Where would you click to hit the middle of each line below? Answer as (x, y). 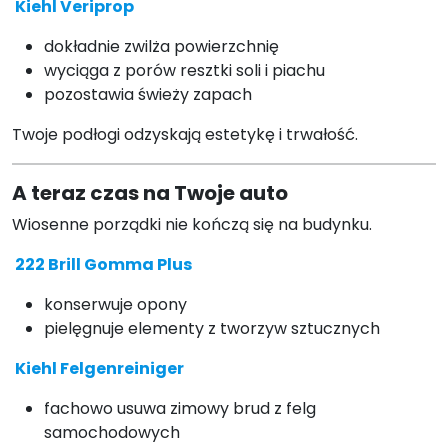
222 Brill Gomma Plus (104, 265)
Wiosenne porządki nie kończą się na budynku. (192, 225)
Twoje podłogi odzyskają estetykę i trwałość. (185, 135)
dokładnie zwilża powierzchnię (161, 47)
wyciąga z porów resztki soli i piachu (184, 71)
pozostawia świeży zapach (148, 95)
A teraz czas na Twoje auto (150, 193)
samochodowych (112, 433)
